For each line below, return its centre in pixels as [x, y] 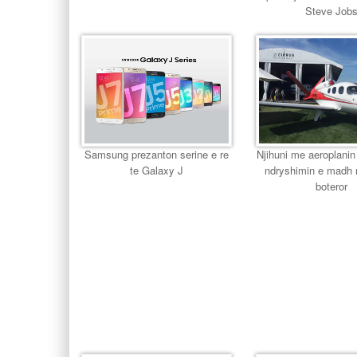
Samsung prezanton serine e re [157, 154]
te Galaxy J [157, 170]
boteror [332, 186]
